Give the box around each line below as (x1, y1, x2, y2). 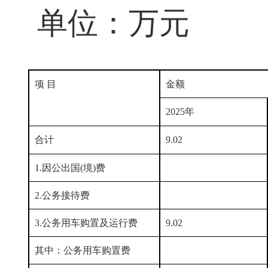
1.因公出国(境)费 (35, 163, 105, 173)
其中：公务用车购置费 (35, 245, 130, 255)
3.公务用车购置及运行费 (35, 218, 138, 228)
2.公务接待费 (35, 190, 90, 200)
